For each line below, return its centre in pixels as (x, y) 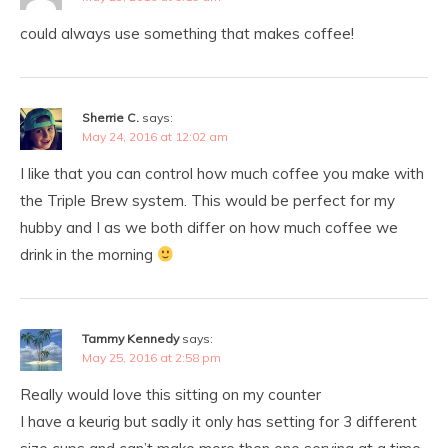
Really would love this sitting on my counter (170, 394)
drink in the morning (88, 254)
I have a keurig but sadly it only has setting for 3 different (218, 421)
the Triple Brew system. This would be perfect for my (207, 200)
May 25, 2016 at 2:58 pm (151, 357)
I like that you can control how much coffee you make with (222, 173)
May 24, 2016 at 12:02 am (155, 136)
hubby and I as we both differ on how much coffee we (209, 227)
